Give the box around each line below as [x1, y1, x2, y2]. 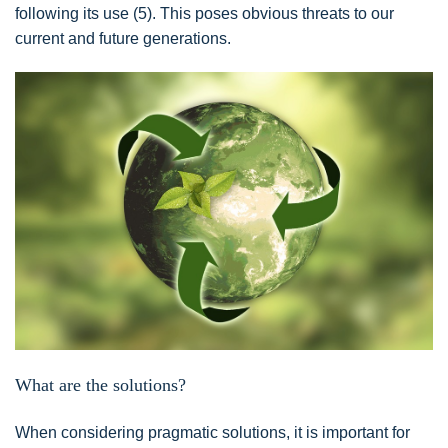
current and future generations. [15, 30, 231, 48]
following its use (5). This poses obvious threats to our [15, 5, 394, 23]
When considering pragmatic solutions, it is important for [15, 423, 410, 441]
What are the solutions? [15, 374, 186, 395]
